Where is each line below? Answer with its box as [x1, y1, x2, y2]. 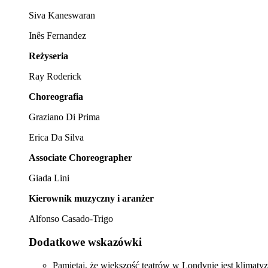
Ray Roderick [29, 71, 81, 82]
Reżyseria [29, 51, 68, 62]
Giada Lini [29, 173, 69, 184]
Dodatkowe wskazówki [29, 236, 142, 249]
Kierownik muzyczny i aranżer [29, 193, 154, 204]
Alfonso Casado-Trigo [29, 214, 113, 224]
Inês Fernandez [29, 31, 86, 41]
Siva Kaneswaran [29, 10, 95, 21]
